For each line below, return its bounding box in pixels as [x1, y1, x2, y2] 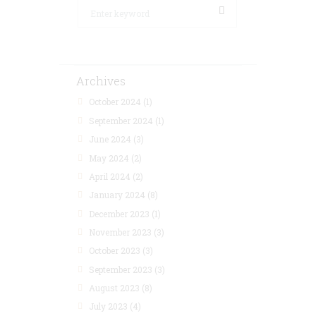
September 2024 [89, 114, 154, 126]
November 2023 [89, 226, 152, 238]
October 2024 [89, 96, 142, 108]
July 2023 [89, 300, 128, 312]
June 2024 [89, 133, 132, 145]
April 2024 [89, 170, 131, 182]
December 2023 [89, 207, 150, 219]
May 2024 [89, 152, 130, 164]
